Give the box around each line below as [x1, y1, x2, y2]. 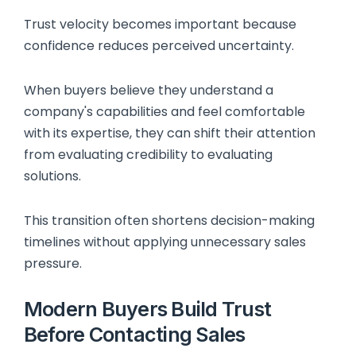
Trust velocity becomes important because [24, 15, 296, 34]
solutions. [24, 166, 81, 185]
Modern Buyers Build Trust [24, 296, 271, 322]
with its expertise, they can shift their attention [24, 123, 315, 142]
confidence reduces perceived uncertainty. [24, 37, 294, 56]
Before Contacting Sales [24, 322, 246, 347]
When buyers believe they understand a [24, 80, 273, 99]
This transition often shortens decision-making [24, 211, 315, 230]
